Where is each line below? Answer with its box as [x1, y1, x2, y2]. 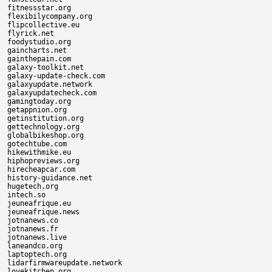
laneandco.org [7, 242, 63, 250]
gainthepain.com [7, 55, 71, 63]
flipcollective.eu [7, 21, 80, 29]
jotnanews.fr [7, 225, 58, 233]
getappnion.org [7, 106, 67, 114]
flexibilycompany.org [7, 12, 92, 21]
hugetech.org [7, 182, 58, 191]
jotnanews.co [7, 216, 58, 225]
